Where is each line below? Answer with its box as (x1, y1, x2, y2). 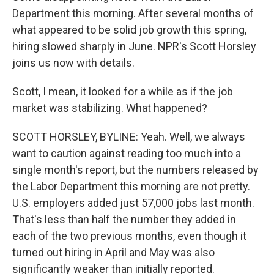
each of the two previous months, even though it (12, 229, 246, 242)
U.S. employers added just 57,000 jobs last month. (12, 196, 254, 209)
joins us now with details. (12, 56, 135, 69)
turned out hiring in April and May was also (12, 246, 215, 259)
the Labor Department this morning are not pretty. (12, 180, 250, 193)
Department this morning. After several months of (12, 7, 254, 20)
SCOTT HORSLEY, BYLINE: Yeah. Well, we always (12, 130, 245, 143)
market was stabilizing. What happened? (12, 102, 207, 114)
